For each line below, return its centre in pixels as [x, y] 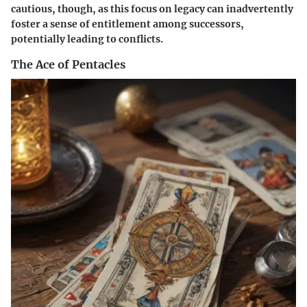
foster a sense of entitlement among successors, [127, 24]
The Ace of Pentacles [68, 65]
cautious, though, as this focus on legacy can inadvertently [152, 9]
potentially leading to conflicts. [87, 39]
